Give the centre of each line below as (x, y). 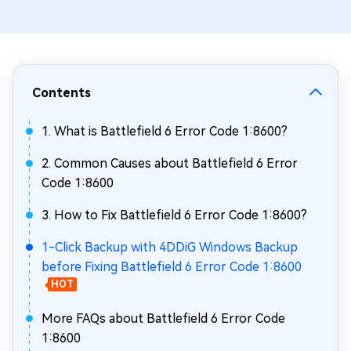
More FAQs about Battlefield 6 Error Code (163, 318)
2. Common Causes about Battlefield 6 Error (170, 163)
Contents (62, 93)
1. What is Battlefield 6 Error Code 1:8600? (165, 131)
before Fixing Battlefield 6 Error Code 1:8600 (172, 267)
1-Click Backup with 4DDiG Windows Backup (170, 247)
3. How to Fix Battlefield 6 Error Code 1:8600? (174, 215)
